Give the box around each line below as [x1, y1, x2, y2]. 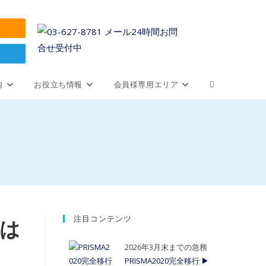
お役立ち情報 [34, 79, 83, 90]
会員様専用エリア [113, 79, 179, 90]
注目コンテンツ [74, 213, 132, 224]
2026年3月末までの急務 [125, 242, 207, 252]
